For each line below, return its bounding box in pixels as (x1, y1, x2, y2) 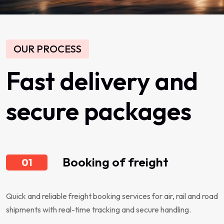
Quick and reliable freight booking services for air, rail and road (6, 190, 218, 201)
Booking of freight (62, 153, 168, 170)
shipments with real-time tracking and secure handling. (6, 204, 191, 214)
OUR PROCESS (13, 42, 81, 55)
